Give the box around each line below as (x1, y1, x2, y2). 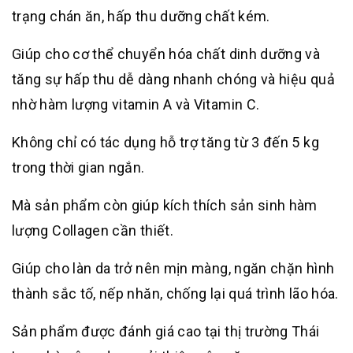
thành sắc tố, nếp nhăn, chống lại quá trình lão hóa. (12, 284, 339, 302)
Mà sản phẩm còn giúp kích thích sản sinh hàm (12, 196, 318, 214)
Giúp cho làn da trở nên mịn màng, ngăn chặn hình (12, 259, 335, 277)
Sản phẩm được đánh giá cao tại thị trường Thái (12, 322, 320, 340)
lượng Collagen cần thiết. (12, 221, 173, 239)
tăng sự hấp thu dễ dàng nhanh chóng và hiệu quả (12, 70, 335, 87)
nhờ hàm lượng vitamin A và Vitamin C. (12, 95, 260, 113)
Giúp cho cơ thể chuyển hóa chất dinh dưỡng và (12, 45, 321, 62)
